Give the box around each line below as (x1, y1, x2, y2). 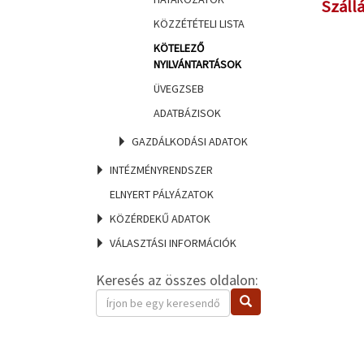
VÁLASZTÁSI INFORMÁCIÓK (110, 236, 236, 250)
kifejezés (95, 307, 145, 323)
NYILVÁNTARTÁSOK (154, 57, 241, 71)
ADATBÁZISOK (154, 106, 221, 120)
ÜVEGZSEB (154, 81, 204, 96)
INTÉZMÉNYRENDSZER (110, 162, 213, 177)
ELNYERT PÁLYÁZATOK (110, 187, 214, 201)
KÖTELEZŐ (154, 41, 204, 55)
